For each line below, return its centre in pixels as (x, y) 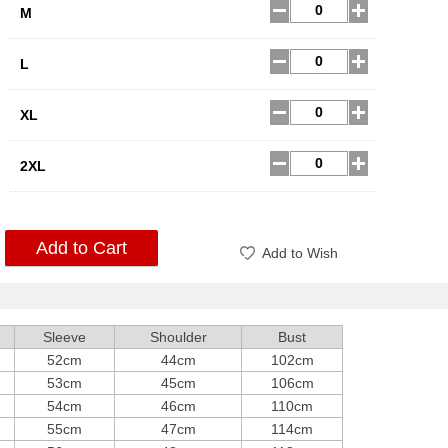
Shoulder (178, 337)
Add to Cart (81, 248)
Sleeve (64, 337)
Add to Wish (300, 253)
